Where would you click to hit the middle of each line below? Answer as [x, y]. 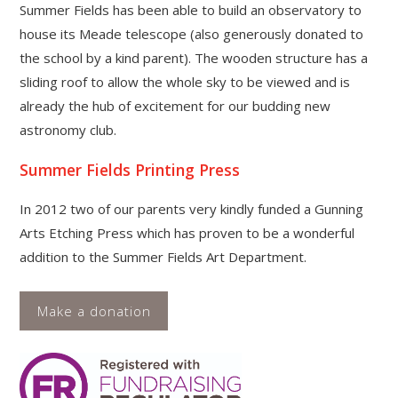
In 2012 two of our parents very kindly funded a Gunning [192, 209]
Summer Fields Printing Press [130, 169]
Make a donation [94, 311]
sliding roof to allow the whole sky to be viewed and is [185, 82]
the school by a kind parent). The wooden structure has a [194, 58]
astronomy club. [68, 130]
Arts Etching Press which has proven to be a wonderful [187, 233]
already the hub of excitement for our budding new [175, 106]
